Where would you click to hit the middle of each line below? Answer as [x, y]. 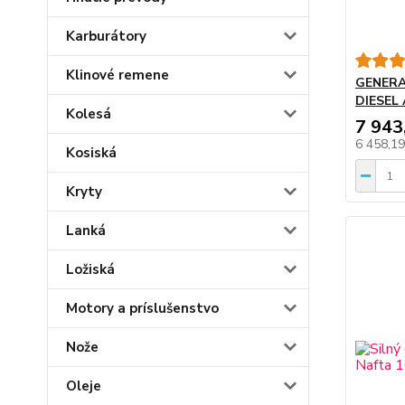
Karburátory [106, 37]
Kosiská [91, 153]
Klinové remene [118, 75]
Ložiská [90, 270]
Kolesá [89, 114]
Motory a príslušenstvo [142, 309]
